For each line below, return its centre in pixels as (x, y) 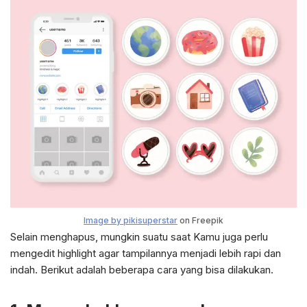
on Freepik (200, 220)
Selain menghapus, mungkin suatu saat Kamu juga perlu (139, 236)
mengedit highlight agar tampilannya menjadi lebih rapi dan (146, 253)
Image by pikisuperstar (131, 220)
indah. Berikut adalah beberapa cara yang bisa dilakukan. (142, 269)
